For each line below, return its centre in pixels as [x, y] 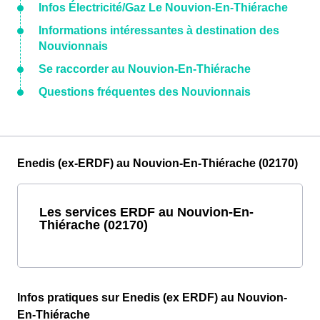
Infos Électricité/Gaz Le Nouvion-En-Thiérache [163, 8]
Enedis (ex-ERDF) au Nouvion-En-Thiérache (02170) [157, 164]
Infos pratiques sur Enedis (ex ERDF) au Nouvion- [152, 298]
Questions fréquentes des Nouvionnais [145, 92]
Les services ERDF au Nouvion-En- [146, 212]
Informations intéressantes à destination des [159, 31]
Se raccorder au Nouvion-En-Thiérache [145, 69]
